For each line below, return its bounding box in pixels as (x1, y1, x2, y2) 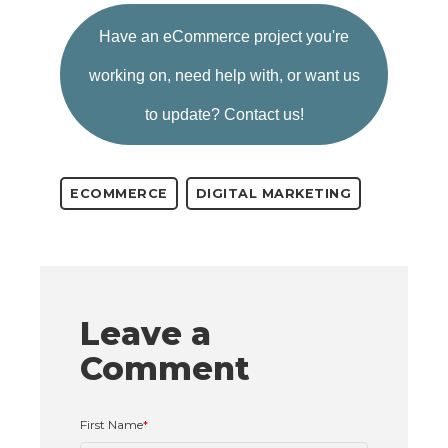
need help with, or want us (174, 66, 360, 84)
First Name (80, 416, 143, 432)
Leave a (80, 313, 211, 353)
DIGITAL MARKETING (195, 185, 351, 201)
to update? (144, 105, 224, 123)
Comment (80, 348, 250, 388)
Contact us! (223, 105, 304, 123)
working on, (88, 66, 175, 84)
